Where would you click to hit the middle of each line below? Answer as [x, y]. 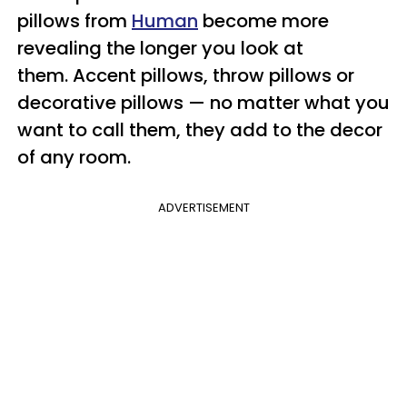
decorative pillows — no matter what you [203, 103]
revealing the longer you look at [160, 49]
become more [263, 21]
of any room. [76, 158]
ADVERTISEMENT [203, 208]
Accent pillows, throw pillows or [213, 76]
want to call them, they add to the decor [200, 130]
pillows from [74, 21]
